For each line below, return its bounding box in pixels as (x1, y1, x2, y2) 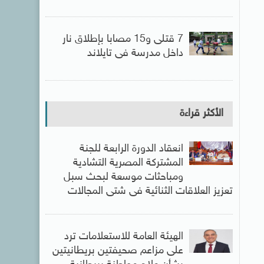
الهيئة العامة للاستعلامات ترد (64, 230, 183, 243)
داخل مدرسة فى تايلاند (87, 47, 183, 60)
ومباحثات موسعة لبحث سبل (63, 170, 183, 184)
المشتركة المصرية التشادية (72, 156, 183, 170)
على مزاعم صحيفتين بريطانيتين (52, 244, 183, 258)
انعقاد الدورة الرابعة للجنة (79, 142, 183, 156)
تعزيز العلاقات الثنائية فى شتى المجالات (67, 184, 233, 198)
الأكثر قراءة (179, 107, 223, 120)
